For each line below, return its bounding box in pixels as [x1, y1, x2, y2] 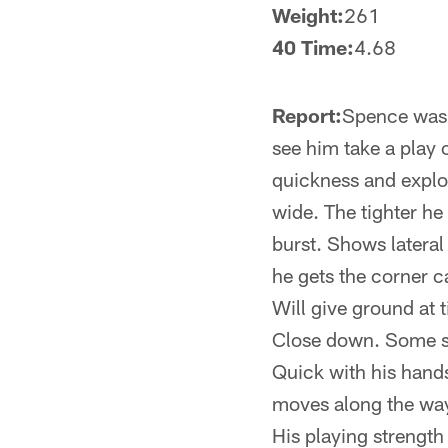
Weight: [272, 3, 344, 27]
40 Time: [272, 35, 354, 59]
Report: [272, 103, 342, 127]
